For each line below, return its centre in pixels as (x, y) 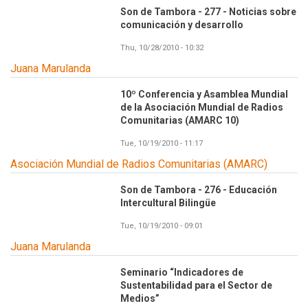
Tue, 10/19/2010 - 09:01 (162, 226)
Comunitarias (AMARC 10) (180, 121)
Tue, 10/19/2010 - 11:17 (162, 144)
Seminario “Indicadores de (182, 273)
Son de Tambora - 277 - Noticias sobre (208, 12)
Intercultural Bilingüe (168, 203)
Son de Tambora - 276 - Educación (199, 190)
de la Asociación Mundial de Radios (202, 108)
